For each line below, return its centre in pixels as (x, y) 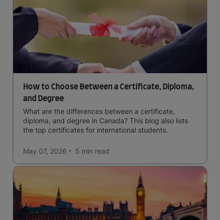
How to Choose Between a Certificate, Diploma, (109, 87)
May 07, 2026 (45, 151)
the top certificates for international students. (96, 130)
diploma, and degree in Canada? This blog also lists (106, 120)
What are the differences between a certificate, (99, 111)
